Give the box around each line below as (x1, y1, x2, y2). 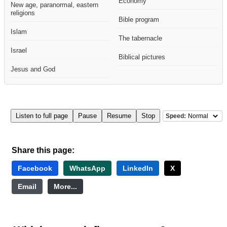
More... (54, 182, 77, 191)
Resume (107, 112, 132, 120)
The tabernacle (119, 34, 162, 43)
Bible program (119, 16, 159, 24)
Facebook (18, 164, 52, 173)
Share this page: (12, 146, 74, 155)
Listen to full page (16, 112, 68, 120)
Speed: (166, 112, 186, 120)
